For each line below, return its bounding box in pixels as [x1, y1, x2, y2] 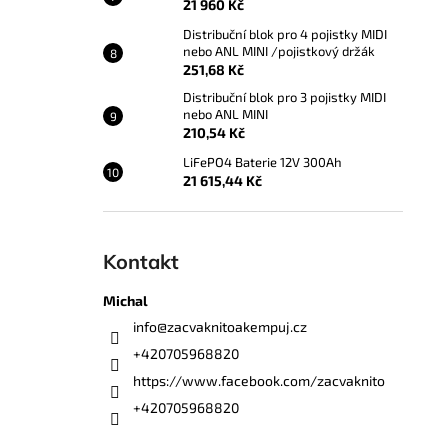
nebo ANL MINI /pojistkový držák [183, 43, 375, 60]
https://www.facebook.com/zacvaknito [133, 372, 385, 390]
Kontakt [103, 249, 179, 275]
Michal [103, 292, 148, 310]
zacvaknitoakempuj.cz [167, 318, 307, 336]
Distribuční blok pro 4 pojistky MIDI [183, 26, 387, 43]
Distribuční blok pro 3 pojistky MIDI [183, 89, 386, 106]
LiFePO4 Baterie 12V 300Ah [183, 154, 342, 171]
